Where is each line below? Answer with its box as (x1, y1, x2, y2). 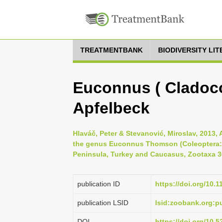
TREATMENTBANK (80, 46, 143, 54)
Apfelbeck (73, 99, 150, 117)
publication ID (77, 180, 120, 188)
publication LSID (77, 199, 128, 207)
